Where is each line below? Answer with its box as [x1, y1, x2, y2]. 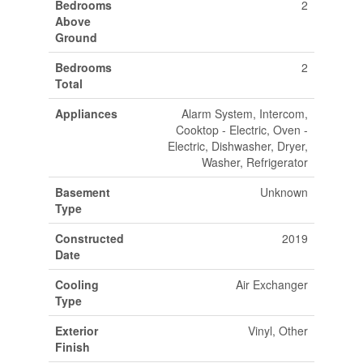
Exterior [54, 322, 98, 339]
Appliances [54, 105, 117, 122]
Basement [54, 184, 110, 200]
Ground [54, 29, 97, 45]
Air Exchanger [235, 276, 308, 293]
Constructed [54, 230, 124, 246]
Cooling [54, 276, 99, 293]
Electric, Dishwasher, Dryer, [167, 138, 308, 154]
